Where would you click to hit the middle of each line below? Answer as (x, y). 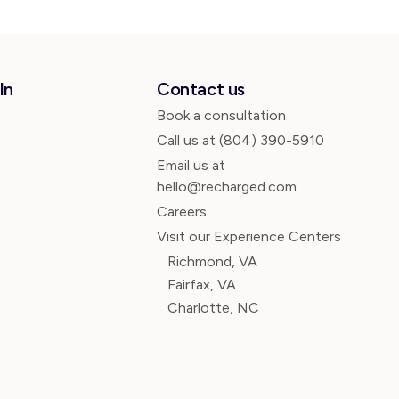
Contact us (201, 89)
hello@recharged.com (227, 187)
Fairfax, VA (202, 285)
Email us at (191, 165)
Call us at (188, 140)
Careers (182, 212)
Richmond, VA (212, 261)
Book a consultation (221, 115)
